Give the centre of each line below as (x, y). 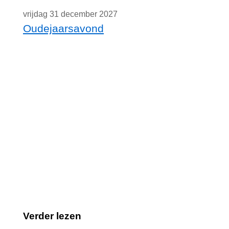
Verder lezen (52, 216)
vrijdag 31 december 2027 (70, 14)
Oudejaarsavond (63, 28)
